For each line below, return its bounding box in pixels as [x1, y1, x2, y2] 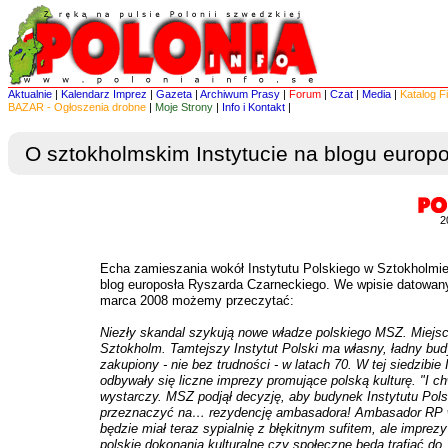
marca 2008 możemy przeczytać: [100, 293, 294, 308]
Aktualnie [8, 88, 52, 100]
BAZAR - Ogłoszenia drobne [8, 101, 146, 113]
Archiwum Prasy [200, 88, 280, 100]
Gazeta [156, 88, 192, 100]
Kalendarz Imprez [61, 88, 147, 100]
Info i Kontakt [222, 101, 285, 113]
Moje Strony [155, 101, 213, 113]
